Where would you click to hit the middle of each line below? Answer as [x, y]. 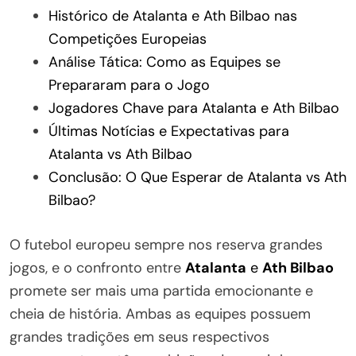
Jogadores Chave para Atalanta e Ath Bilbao [194, 108]
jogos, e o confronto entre [97, 267]
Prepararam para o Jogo [129, 85]
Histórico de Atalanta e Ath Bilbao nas [173, 15]
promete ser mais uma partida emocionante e [161, 290]
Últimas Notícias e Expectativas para [169, 131]
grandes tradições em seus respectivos [139, 337]
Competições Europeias [128, 39]
